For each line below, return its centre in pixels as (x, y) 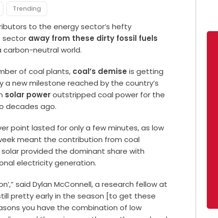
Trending (27, 9)
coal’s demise (100, 72)
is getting (145, 72)
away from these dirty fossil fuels (93, 38)
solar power (28, 95)
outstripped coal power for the (108, 95)
